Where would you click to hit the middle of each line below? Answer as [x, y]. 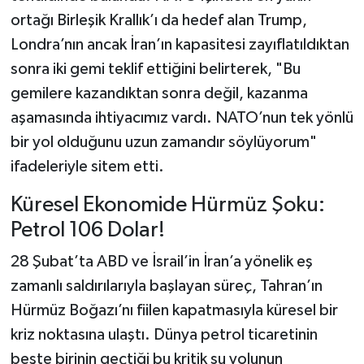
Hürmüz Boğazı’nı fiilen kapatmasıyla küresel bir [174, 311]
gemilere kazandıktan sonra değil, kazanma [159, 93]
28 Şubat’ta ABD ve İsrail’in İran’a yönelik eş [161, 262]
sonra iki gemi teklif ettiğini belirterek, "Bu [155, 69]
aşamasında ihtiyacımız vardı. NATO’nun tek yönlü [182, 117]
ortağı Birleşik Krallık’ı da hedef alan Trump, [158, 20]
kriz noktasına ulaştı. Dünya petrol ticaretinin [164, 335]
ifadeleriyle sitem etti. [87, 166]
